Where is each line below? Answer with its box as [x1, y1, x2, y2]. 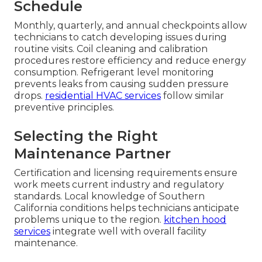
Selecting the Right [14, 127, 158, 145]
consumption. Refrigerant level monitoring [14, 67, 214, 78]
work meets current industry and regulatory [14, 179, 224, 191]
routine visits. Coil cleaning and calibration [14, 43, 208, 55]
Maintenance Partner [14, 145, 171, 163]
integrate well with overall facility [50, 226, 206, 237]
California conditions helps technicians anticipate [14, 202, 239, 214]
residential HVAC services [45, 90, 161, 102]
